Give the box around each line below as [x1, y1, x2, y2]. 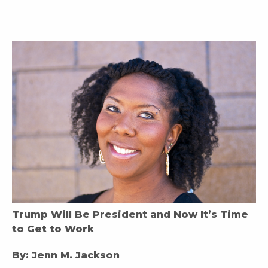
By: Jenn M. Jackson [12, 249, 120, 261]
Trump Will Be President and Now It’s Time [12, 209, 248, 221]
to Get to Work [12, 223, 94, 235]
